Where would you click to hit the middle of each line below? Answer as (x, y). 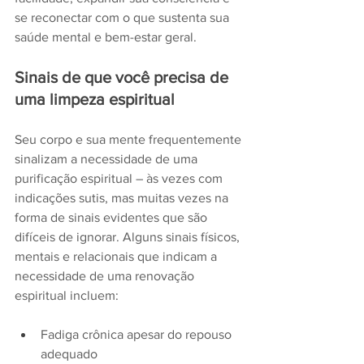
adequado (69, 354)
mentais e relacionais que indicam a (117, 257)
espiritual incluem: (67, 296)
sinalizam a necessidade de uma (108, 159)
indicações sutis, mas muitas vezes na (123, 198)
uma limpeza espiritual (95, 100)
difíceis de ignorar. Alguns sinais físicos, (129, 237)
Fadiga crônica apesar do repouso (138, 335)
